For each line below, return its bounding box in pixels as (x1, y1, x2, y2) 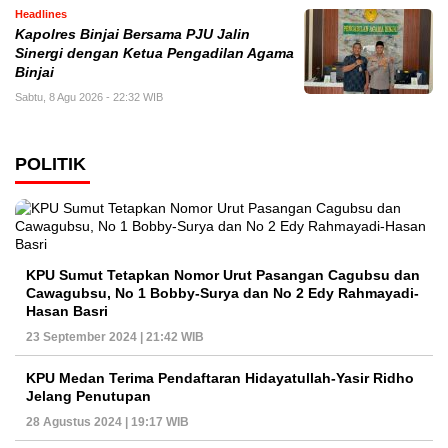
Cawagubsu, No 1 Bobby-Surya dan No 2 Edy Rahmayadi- (26, 285, 419, 301)
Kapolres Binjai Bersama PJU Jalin (15, 27, 250, 42)
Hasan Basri (26, 303, 108, 319)
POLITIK (15, 154, 86, 174)
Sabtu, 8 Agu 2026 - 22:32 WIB (15, 91, 163, 103)
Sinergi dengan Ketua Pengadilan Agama (15, 46, 294, 61)
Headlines (15, 8, 67, 20)
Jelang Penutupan (26, 388, 151, 404)
